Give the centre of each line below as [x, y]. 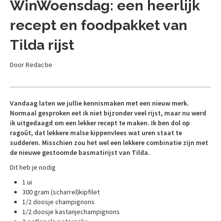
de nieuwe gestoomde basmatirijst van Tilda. [80, 152]
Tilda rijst [42, 45]
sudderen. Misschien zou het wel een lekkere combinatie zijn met [109, 143]
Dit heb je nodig [33, 167]
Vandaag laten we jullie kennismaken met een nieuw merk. [99, 103]
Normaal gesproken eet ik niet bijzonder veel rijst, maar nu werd [108, 113]
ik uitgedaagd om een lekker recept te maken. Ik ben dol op [100, 123]
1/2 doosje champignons [58, 202]
